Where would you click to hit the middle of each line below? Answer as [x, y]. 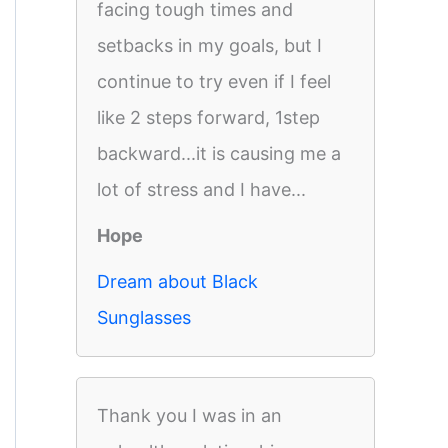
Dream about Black [177, 281]
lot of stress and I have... [201, 189]
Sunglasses [144, 317]
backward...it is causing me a [219, 153]
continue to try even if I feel [214, 81]
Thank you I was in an [189, 415]
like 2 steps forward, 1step [208, 117]
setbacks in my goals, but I [209, 45]
